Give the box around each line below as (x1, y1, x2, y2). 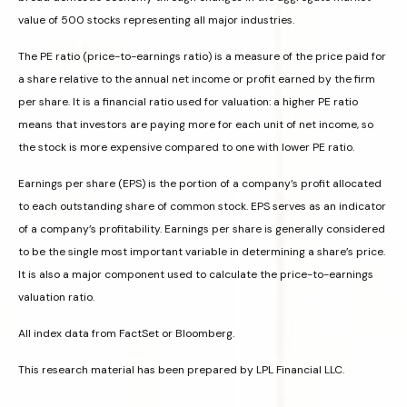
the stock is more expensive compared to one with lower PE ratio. (18, 139, 354, 154)
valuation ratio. (18, 289, 94, 304)
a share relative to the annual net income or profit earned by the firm (18, 71, 375, 86)
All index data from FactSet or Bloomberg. (18, 325, 234, 341)
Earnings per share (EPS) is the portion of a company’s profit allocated (18, 175, 382, 191)
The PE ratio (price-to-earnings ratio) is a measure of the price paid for (18, 48, 386, 64)
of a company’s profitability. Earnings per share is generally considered (18, 221, 385, 236)
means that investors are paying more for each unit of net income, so (18, 116, 373, 132)
